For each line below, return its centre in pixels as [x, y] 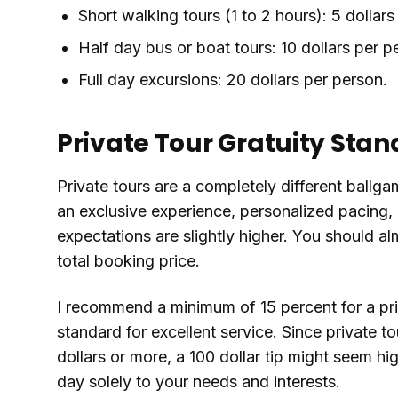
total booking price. [128, 260]
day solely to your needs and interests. [199, 381]
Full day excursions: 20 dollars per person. [233, 79]
